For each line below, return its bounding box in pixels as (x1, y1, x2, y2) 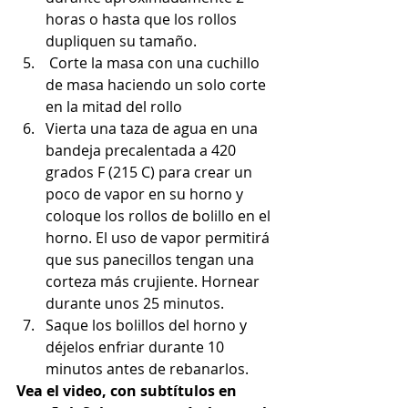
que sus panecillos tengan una (46, 250, 258, 270)
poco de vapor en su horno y (46, 184, 247, 205)
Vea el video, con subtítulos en (16, 381, 240, 402)
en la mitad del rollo (46, 97, 182, 117)
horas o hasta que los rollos (46, 9, 240, 30)
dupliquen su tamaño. (46, 31, 197, 52)
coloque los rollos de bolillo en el (46, 206, 274, 227)
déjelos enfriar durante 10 (46, 337, 228, 358)
